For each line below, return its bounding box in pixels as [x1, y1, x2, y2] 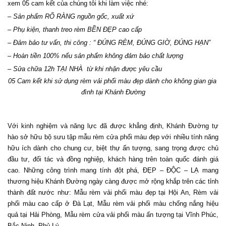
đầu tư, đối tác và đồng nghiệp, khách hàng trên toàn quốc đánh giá [8, 155, 218, 163]
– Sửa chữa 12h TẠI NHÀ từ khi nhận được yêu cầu [8, 65, 164, 73]
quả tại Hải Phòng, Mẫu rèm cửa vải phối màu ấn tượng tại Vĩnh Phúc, [8, 211, 218, 219]
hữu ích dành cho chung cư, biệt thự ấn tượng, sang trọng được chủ [8, 144, 218, 152]
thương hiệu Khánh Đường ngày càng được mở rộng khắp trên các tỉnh [8, 178, 218, 186]
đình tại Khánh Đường [81, 88, 145, 96]
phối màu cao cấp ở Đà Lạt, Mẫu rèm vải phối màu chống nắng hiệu [8, 200, 218, 208]
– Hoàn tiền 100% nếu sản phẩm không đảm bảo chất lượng [8, 51, 183, 60]
